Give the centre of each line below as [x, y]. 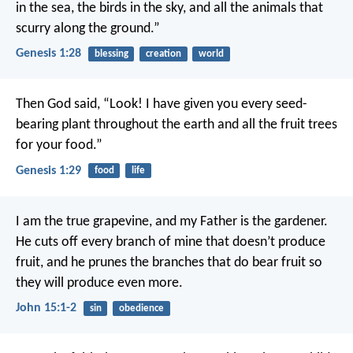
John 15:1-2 [46, 308]
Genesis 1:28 [48, 54]
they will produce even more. [99, 283]
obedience [141, 308]
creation [163, 54]
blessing [111, 54]
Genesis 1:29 [48, 171]
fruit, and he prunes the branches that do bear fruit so [169, 262]
